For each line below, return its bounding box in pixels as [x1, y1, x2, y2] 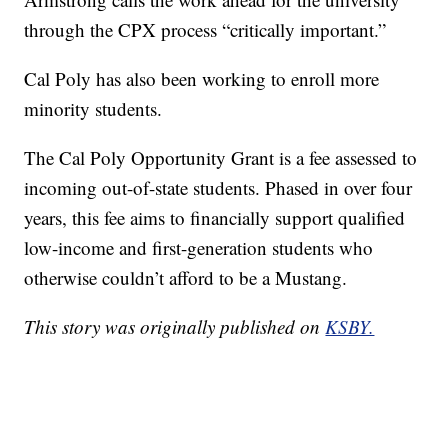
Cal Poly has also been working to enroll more [24, 66, 380, 92]
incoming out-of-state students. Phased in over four [24, 175, 413, 201]
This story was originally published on [24, 314, 326, 340]
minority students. [24, 96, 163, 122]
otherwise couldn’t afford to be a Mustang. [24, 265, 348, 291]
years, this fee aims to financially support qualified [24, 205, 406, 231]
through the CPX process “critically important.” [24, 17, 387, 43]
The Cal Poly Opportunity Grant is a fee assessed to [24, 145, 418, 171]
